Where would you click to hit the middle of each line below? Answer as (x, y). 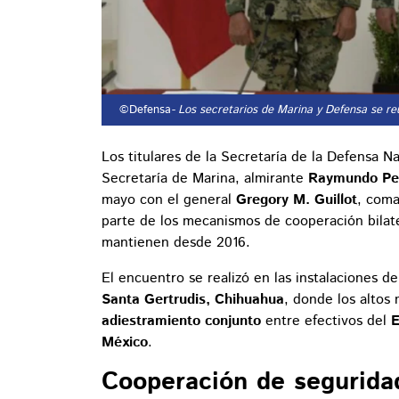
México (125, 343)
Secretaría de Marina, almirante (205, 179)
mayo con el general (169, 200)
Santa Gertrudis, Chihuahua (193, 300)
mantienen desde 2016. (176, 243)
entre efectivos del (326, 322)
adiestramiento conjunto (181, 322)
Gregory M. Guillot (297, 200)
